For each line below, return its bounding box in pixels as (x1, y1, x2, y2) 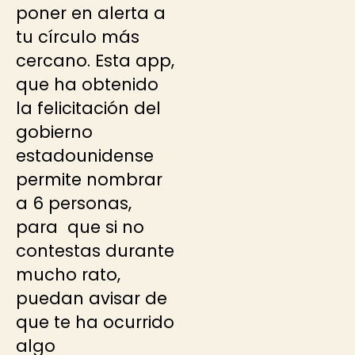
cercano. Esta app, (16, 49, 174, 73)
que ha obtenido (16, 73, 158, 97)
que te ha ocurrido (16, 311, 174, 334)
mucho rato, (16, 263, 120, 287)
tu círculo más (16, 25, 139, 49)
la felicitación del (16, 97, 161, 120)
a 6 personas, (16, 192, 132, 216)
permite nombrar (16, 168, 162, 192)
